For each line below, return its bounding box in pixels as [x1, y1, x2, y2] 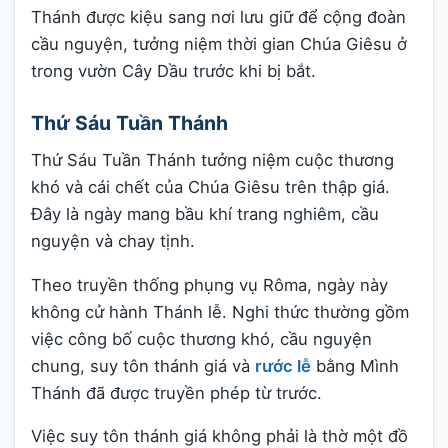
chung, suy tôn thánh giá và [31, 355, 255, 376]
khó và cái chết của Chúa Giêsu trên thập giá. [31, 177, 390, 198]
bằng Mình [311, 355, 399, 376]
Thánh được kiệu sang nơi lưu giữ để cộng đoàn [31, 6, 406, 27]
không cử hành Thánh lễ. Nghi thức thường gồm [31, 301, 409, 322]
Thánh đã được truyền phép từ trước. [31, 382, 322, 403]
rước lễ [255, 355, 311, 376]
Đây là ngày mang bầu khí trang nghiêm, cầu [31, 204, 379, 225]
